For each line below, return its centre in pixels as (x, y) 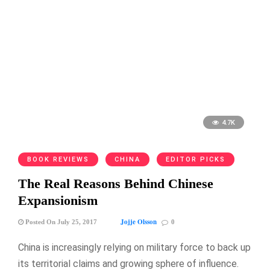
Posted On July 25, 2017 (60, 221)
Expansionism (58, 200)
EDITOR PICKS (196, 159)
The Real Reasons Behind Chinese (116, 183)
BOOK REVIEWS (58, 159)
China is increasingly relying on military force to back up (134, 247)
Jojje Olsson (139, 221)
